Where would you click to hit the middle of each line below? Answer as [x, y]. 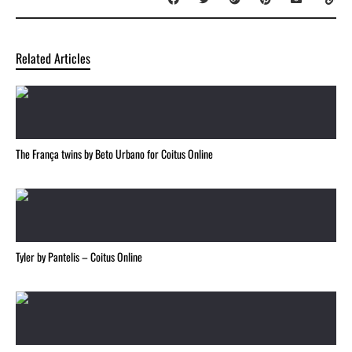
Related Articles [53, 59]
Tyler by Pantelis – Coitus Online [79, 257]
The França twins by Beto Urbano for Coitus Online [114, 154]
